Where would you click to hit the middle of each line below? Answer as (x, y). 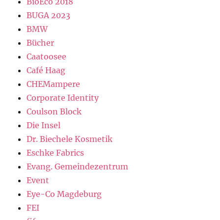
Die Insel (44, 125)
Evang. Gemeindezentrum (78, 167)
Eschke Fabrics (55, 153)
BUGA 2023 (49, 15)
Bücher (41, 43)
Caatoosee (47, 57)
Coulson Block (54, 112)
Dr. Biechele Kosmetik (70, 139)
